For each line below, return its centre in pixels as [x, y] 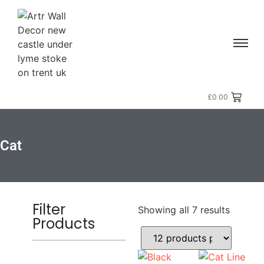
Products [63, 224]
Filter [49, 209]
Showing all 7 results [184, 210]
